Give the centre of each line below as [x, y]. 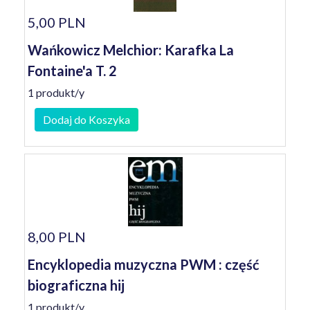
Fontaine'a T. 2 [72, 71]
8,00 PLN [57, 237]
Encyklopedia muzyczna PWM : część [144, 264]
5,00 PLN [57, 22]
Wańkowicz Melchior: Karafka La [131, 50]
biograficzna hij [76, 285]
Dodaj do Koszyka [86, 119]
